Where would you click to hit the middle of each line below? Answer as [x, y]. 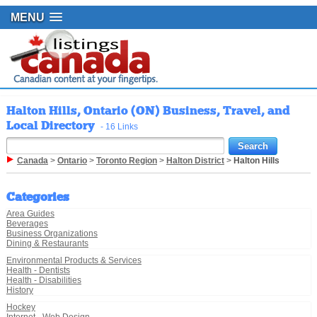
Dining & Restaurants [47, 244]
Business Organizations [52, 234]
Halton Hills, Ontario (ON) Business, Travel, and [148, 111]
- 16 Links [119, 127]
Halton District [195, 161]
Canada [32, 161]
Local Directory [53, 126]
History [19, 290]
